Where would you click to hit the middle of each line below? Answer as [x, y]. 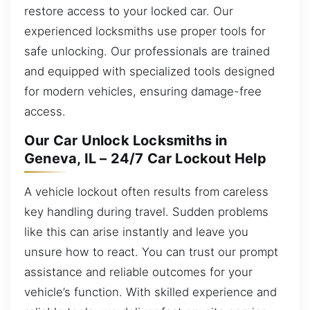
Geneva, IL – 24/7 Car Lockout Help [145, 159]
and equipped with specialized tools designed [149, 71]
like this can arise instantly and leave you [136, 231]
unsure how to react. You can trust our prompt [151, 252]
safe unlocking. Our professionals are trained [147, 51]
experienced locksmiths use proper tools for [145, 31]
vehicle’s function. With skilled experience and [151, 292]
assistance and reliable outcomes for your [138, 272]
